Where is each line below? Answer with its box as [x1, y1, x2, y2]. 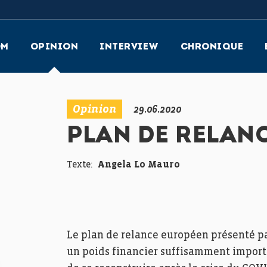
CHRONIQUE [180, 42, 243, 52]
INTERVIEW [100, 42, 159, 52]
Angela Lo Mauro [98, 160, 181, 170]
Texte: [67, 160, 93, 170]
